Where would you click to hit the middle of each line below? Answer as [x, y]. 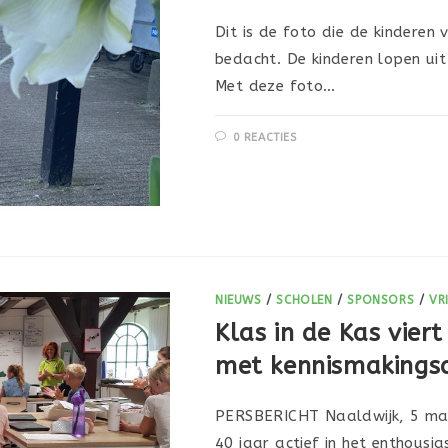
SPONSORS [381, 299]
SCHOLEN [304, 299]
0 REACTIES [264, 138]
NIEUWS [238, 299]
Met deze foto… [275, 86]
